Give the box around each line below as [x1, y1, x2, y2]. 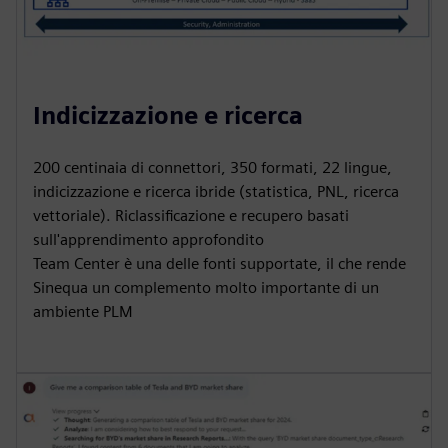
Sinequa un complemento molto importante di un [33, 277, 379, 297]
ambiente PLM [33, 301, 133, 321]
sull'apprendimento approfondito [33, 229, 264, 249]
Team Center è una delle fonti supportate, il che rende [33, 253, 406, 273]
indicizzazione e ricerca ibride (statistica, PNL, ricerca [33, 181, 399, 201]
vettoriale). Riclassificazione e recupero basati [33, 205, 349, 225]
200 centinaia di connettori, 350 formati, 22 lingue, [33, 157, 392, 177]
